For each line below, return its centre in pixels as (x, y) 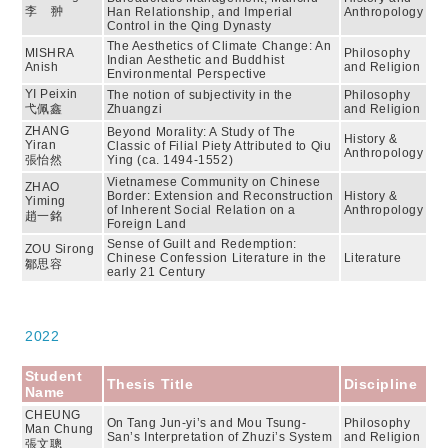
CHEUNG (52, 415)
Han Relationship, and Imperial (199, 12)
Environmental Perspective (187, 74)
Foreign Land (148, 224)
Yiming (45, 201)
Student (53, 376)
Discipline (380, 384)
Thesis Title (150, 384)
